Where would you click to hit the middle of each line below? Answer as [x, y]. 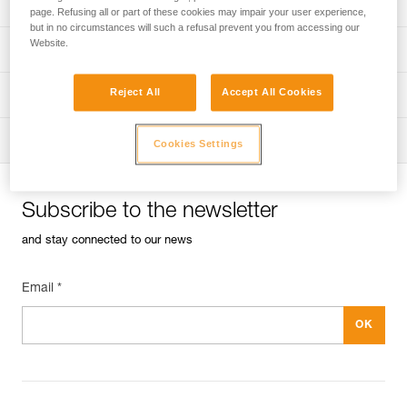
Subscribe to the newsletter [150, 213]
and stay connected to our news [107, 241]
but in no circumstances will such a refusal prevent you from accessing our [195, 28]
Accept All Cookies [272, 92]
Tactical [103, 141]
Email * [42, 289]
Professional [118, 50]
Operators [109, 95]
